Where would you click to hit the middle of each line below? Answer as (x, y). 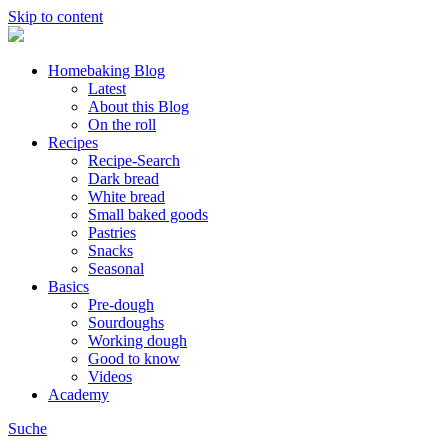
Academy (78, 394)
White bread (126, 196)
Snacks (110, 250)
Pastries (112, 232)
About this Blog (138, 106)
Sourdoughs (126, 322)
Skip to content (55, 16)
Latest (107, 88)
